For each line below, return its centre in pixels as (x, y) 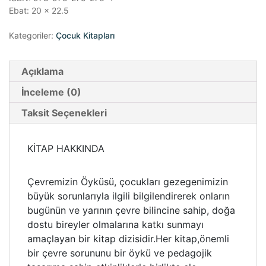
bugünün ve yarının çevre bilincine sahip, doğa (131, 210)
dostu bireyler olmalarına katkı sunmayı (115, 225)
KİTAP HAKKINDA (66, 149)
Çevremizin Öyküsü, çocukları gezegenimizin (128, 182)
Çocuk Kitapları (85, 36)
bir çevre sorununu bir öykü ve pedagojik (120, 253)
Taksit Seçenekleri (64, 113)
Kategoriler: (32, 36)
